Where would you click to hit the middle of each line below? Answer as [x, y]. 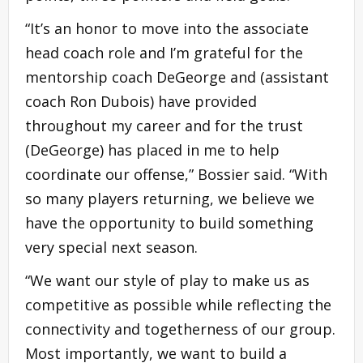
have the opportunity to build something [169, 222]
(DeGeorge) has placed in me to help [152, 149]
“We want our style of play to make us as [167, 280]
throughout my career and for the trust [164, 125]
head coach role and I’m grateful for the [164, 52]
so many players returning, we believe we [170, 198]
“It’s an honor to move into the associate [167, 28]
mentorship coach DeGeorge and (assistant [177, 77]
